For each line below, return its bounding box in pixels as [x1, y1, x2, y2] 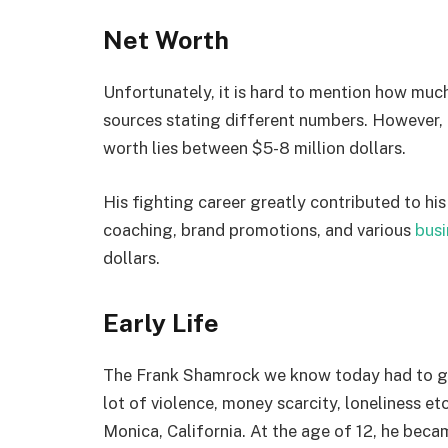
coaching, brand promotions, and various [103, 219, 415, 240]
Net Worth [103, 25, 229, 56]
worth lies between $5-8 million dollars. [103, 137, 406, 158]
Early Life [103, 308, 219, 339]
